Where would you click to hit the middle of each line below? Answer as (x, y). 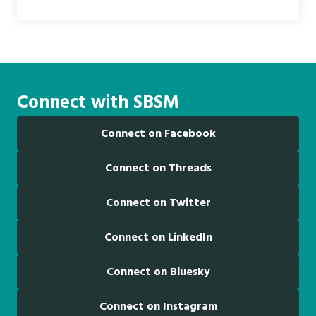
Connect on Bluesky (158, 273)
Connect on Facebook (158, 134)
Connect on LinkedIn (158, 238)
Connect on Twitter (158, 203)
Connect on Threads (158, 169)
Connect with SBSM (98, 104)
